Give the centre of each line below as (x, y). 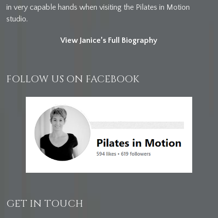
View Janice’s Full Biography (109, 40)
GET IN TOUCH (45, 204)
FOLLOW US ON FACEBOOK (73, 79)
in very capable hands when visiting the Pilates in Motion (98, 7)
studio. (17, 19)
